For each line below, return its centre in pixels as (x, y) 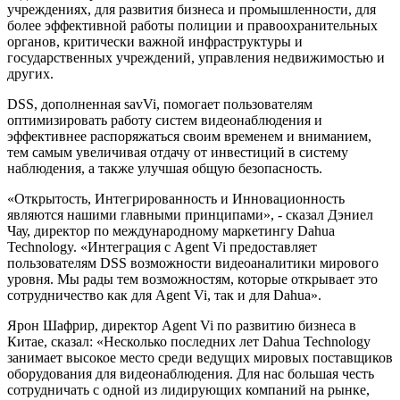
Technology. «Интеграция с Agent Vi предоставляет (162, 246)
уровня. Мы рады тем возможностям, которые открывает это (192, 279)
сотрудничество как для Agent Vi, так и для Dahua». (164, 295)
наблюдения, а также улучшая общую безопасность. (165, 168)
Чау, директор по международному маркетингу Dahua (171, 230)
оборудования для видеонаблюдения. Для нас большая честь (191, 373)
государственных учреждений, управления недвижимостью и (196, 57)
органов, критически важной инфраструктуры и (155, 41)
